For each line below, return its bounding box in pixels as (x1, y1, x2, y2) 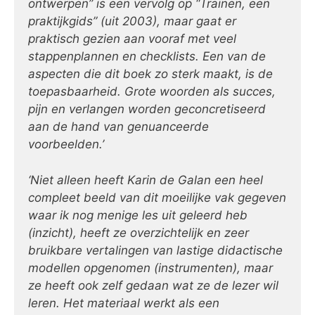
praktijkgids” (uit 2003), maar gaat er (28, 14, 236, 29)
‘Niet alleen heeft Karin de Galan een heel (28, 172, 263, 187)
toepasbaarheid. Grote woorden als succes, (28, 84, 276, 99)
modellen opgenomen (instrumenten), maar (28, 260, 273, 275)
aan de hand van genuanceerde (28, 120, 209, 134)
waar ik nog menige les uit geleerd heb (28, 207, 247, 222)
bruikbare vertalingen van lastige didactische (28, 243, 283, 257)
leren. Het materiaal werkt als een (28, 295, 219, 310)
